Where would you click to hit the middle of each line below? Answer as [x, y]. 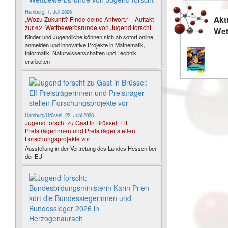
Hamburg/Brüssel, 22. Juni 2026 [59, 115]
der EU [34, 156]
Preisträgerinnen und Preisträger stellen [80, 131]
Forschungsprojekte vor [58, 139]
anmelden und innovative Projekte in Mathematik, [85, 45]
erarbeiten [37, 61]
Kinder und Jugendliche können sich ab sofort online [89, 37]
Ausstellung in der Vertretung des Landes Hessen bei [90, 148]
